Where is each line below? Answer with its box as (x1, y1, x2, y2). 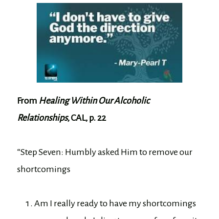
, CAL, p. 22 (67, 112, 106, 123)
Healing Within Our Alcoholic (39, 95, 150, 106)
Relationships (17, 112, 67, 123)
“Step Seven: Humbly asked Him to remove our (17, 147, 193, 157)
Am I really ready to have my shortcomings (34, 198, 196, 208)
